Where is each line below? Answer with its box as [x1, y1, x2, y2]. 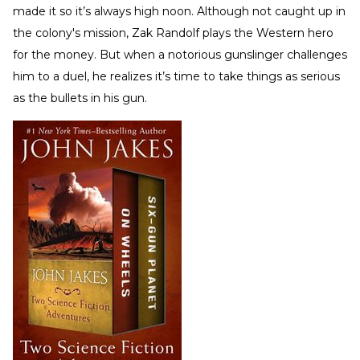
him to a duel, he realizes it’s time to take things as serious [13, 69, 340, 84]
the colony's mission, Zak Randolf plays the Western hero [13, 26, 333, 41]
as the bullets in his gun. [13, 91, 147, 106]
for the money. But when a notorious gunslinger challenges [13, 47, 347, 63]
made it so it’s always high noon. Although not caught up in [13, 4, 346, 19]
